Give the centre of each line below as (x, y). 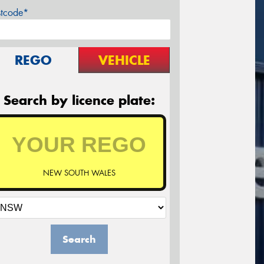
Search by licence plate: (79, 100)
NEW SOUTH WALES (79, 173)
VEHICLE (124, 60)
